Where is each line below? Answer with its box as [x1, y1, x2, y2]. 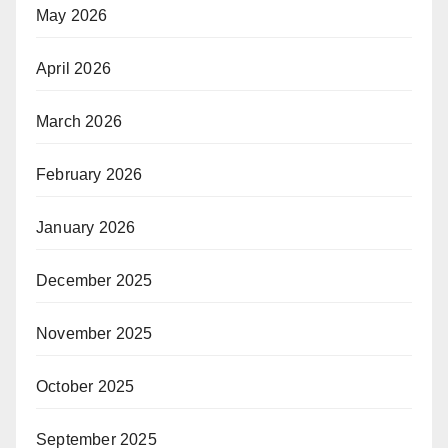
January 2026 [36, 218, 136, 236]
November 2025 [36, 324, 153, 342]
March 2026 [36, 112, 122, 130]
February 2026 [36, 165, 143, 183]
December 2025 [36, 271, 153, 289]
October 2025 [36, 377, 135, 395]
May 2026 [36, 6, 108, 24]
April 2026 [36, 59, 111, 77]
